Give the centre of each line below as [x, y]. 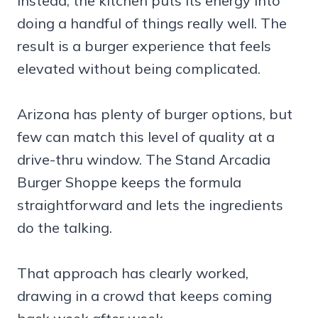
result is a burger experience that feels [144, 46]
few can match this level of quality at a [146, 137]
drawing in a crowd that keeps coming [144, 296]
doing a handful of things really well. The [152, 23]
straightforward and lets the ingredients [150, 205]
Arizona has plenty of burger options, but [155, 114]
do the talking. [65, 228]
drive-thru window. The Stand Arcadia [144, 160]
